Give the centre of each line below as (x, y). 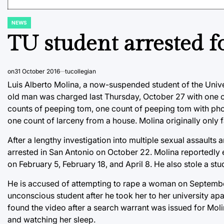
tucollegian (80, 71)
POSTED (17, 25)
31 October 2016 (37, 71)
